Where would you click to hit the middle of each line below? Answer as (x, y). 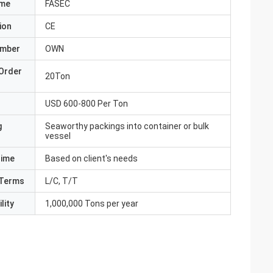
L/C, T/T (62, 181)
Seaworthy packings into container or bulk (127, 126)
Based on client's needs (91, 158)
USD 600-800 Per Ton (87, 104)
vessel (58, 136)
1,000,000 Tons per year (92, 204)
